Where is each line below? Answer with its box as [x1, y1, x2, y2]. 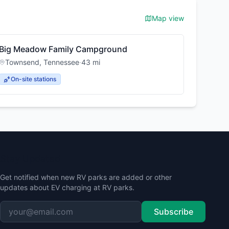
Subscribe [154, 207, 193, 217]
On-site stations [11, 75, 57, 83]
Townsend [5, 58, 40, 66]
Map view [152, 14, 184, 22]
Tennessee [43, 58, 80, 66]
